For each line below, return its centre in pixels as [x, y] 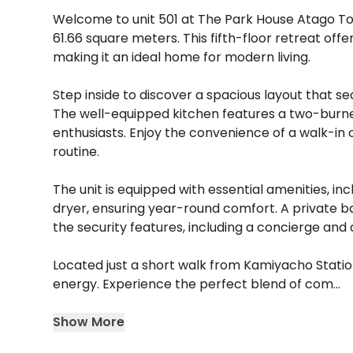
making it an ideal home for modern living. [182, 57]
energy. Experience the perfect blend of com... [197, 284]
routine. [76, 152]
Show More [89, 322]
